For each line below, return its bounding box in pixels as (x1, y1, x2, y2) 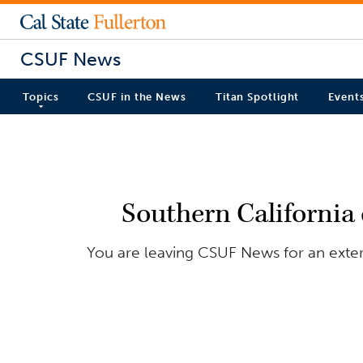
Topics (23, 91, 59, 104)
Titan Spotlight (215, 91, 300, 104)
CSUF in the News (88, 91, 186, 104)
